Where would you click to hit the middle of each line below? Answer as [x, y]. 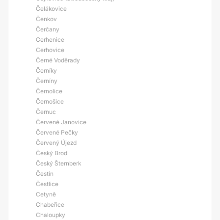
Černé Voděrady [58, 60]
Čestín [45, 174]
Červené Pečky [57, 132]
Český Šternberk [58, 163]
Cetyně [46, 194]
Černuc [46, 112]
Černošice [50, 101]
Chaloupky [51, 215]
